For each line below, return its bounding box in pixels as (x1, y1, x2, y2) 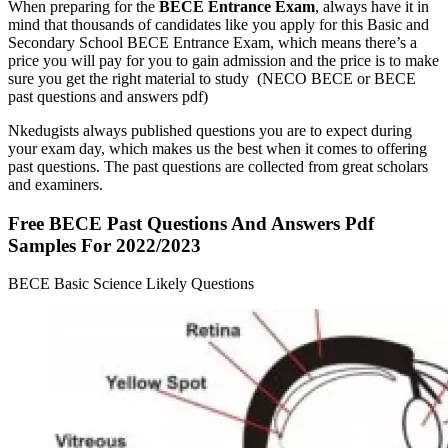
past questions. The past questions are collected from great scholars (8, 157, 428, 175)
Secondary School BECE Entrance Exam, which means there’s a (8, 33, 417, 51)
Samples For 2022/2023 (8, 234, 201, 256)
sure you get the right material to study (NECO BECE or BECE (8, 69, 416, 87)
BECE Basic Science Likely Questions (8, 275, 254, 293)
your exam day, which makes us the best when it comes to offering (8, 139, 427, 157)
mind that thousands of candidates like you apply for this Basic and (8, 15, 429, 33)
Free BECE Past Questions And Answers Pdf (8, 212, 374, 234)
